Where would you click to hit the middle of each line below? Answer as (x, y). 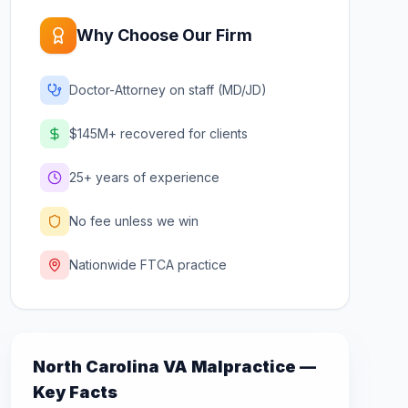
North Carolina (96, 367)
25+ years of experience (144, 177)
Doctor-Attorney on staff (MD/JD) (168, 90)
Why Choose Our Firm (164, 35)
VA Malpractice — (237, 367)
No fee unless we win (133, 221)
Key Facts (75, 392)
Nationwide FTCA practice (148, 265)
